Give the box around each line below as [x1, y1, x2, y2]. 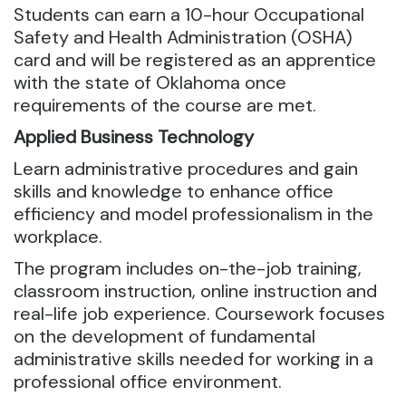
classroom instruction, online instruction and [14, 279, 377, 303]
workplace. [14, 225, 102, 248]
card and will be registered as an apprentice [14, 48, 376, 72]
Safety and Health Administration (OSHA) [14, 25, 353, 49]
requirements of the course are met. [14, 93, 316, 117]
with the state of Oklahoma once [14, 71, 286, 94]
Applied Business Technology [14, 125, 254, 149]
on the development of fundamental [14, 324, 315, 348]
